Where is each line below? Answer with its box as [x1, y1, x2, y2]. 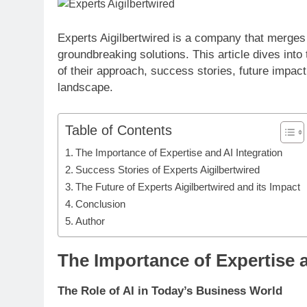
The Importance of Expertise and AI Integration [75, 147, 283, 159]
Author [75, 215, 106, 228]
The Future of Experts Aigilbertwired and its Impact [75, 181, 301, 193]
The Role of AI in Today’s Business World [58, 284, 282, 297]
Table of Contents [65, 123, 172, 138]
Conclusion [75, 198, 126, 210]
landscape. [58, 80, 113, 94]
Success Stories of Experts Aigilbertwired [75, 164, 260, 176]
